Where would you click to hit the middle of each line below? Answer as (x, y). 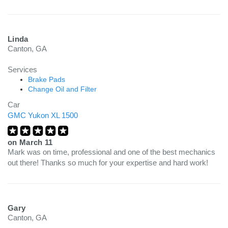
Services (22, 69)
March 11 (36, 142)
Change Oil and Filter (62, 89)
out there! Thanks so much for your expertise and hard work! (108, 163)
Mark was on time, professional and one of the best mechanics (111, 152)
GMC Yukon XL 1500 (43, 115)
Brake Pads (47, 79)
